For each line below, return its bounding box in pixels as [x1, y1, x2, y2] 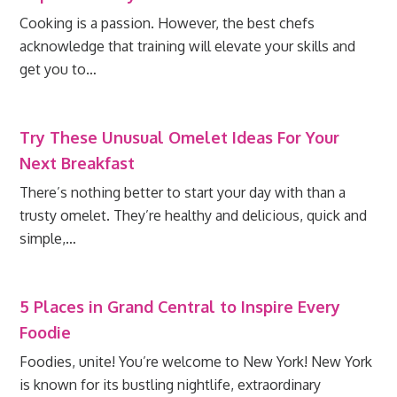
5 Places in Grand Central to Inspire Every [19, 297, 341, 316]
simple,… [19, 230, 77, 247]
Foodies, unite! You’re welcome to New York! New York [19, 353, 373, 370]
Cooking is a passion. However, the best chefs [19, 14, 315, 32]
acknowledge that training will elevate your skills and [19, 37, 356, 55]
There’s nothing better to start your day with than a [19, 183, 346, 201]
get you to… [19, 60, 97, 78]
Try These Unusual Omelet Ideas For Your [19, 128, 340, 147]
